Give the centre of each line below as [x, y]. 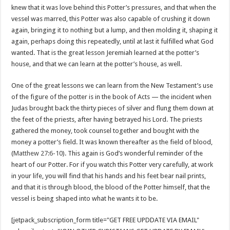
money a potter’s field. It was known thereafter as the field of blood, [112, 142]
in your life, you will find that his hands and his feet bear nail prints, [109, 176]
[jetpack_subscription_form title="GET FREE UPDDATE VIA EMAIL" [106, 220]
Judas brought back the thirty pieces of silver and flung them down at [113, 108]
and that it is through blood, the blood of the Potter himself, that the [111, 187]
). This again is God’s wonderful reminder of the [133, 153]
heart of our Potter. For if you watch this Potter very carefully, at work [112, 165]
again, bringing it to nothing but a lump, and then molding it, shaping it [115, 30]
